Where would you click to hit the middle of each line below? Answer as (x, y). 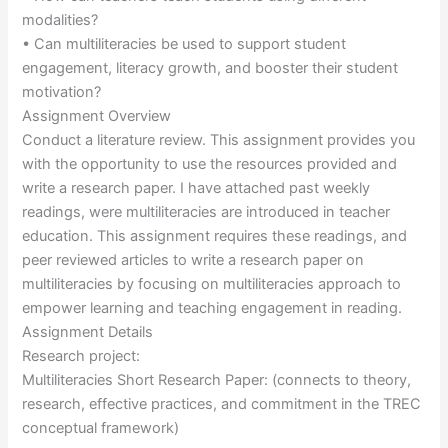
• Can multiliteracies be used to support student (184, 43)
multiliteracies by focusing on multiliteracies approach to (212, 283)
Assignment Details (88, 331)
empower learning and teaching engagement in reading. (212, 307)
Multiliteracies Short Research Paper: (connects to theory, (217, 379)
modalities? (60, 19)
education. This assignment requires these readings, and (215, 235)
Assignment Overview (97, 115)
